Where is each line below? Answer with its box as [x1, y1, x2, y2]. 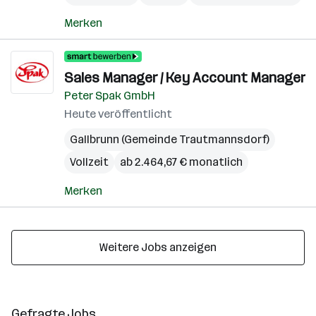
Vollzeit [70, 155, 109, 169]
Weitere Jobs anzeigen [99, 241, 217, 254]
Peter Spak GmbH [64, 89, 155, 102]
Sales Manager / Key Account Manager [64, 69, 305, 86]
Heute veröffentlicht [64, 107, 172, 121]
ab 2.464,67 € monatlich [120, 155, 243, 169]
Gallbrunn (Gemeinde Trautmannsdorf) [70, 133, 269, 146]
